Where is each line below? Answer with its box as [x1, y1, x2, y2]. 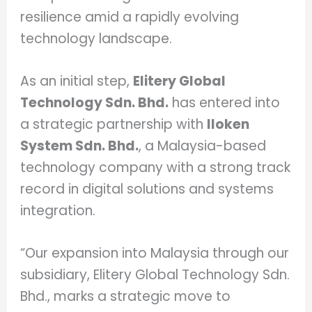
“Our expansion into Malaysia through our [20, 244, 290, 263]
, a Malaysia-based [139, 136, 267, 156]
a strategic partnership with [20, 115, 208, 134]
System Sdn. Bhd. [20, 136, 139, 156]
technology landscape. [20, 29, 173, 48]
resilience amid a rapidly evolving [20, 7, 240, 26]
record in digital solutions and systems [20, 180, 274, 199]
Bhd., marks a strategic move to [20, 287, 231, 306]
